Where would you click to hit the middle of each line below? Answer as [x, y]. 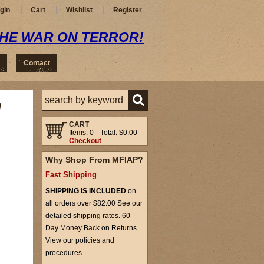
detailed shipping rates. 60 [88, 216]
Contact [37, 63]
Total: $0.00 [119, 133]
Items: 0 [81, 133]
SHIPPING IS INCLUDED [87, 191]
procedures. [65, 253]
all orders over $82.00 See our [94, 203]
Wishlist [79, 10]
